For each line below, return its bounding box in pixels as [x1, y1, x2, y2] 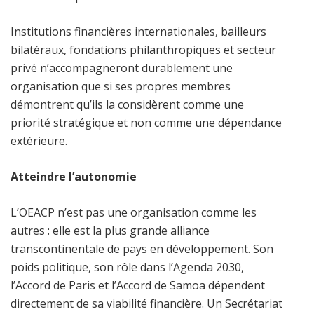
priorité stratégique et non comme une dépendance [11, 114, 282, 130]
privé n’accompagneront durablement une [11, 60, 233, 76]
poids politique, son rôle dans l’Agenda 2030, [11, 259, 244, 275]
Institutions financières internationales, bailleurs [11, 23, 266, 39]
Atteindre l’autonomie [11, 168, 137, 184]
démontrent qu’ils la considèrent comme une [11, 96, 244, 112]
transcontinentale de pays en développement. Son [11, 240, 273, 257]
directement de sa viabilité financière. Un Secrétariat [11, 295, 282, 311]
